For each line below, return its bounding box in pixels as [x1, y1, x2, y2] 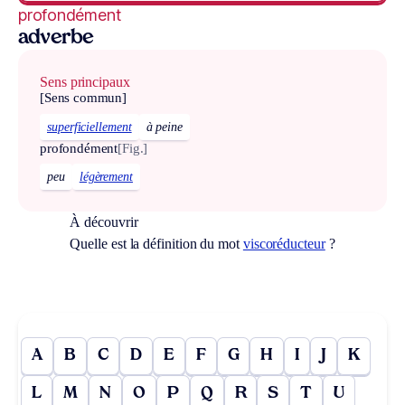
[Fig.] [118, 140, 148, 155]
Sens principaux [40, 73, 130, 89]
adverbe [18, 28, 94, 48]
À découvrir [70, 214, 138, 231]
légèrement [79, 170, 133, 184]
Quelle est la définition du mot [70, 236, 243, 252]
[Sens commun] [40, 89, 127, 105]
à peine [146, 119, 184, 134]
